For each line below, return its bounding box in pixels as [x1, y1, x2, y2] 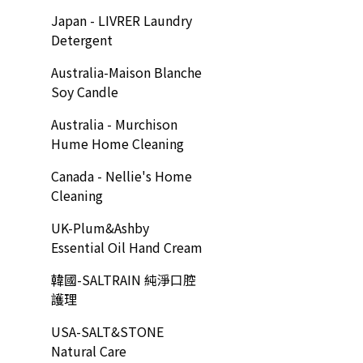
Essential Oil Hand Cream [51, 237, 203, 257]
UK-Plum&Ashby [51, 218, 149, 237]
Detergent [51, 30, 113, 49]
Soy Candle [51, 82, 118, 101]
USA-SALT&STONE [51, 322, 164, 341]
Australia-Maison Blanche [51, 62, 202, 82]
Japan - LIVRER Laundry [51, 11, 192, 30]
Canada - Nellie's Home [51, 166, 192, 186]
